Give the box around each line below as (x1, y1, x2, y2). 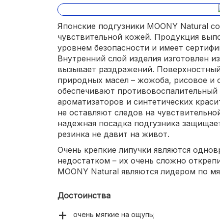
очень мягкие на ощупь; (73, 210, 155, 219)
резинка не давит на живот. (57, 129, 169, 139)
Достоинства (57, 191, 110, 201)
